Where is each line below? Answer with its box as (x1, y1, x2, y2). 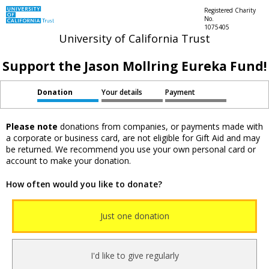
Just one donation (100, 210, 169, 222)
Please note (6, 121, 58, 133)
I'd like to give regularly (90, 250, 179, 262)
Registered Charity (204, 6, 256, 14)
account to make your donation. (6, 155, 131, 167)
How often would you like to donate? (6, 178, 162, 190)
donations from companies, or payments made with (58, 121, 263, 133)
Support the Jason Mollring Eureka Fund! (2, 58, 267, 74)
